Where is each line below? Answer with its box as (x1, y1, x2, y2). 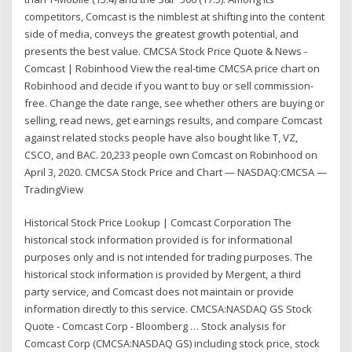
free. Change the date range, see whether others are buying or (24, 95, 325, 110)
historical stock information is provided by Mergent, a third (24, 267, 302, 282)
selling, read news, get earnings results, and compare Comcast (24, 112, 323, 127)
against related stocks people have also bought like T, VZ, (24, 130, 299, 145)
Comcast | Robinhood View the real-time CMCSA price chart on (24, 60, 321, 75)
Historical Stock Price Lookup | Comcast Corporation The (24, 215, 292, 230)
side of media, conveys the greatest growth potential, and (24, 26, 299, 41)
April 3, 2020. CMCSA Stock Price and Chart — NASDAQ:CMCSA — (24, 164, 328, 179)
